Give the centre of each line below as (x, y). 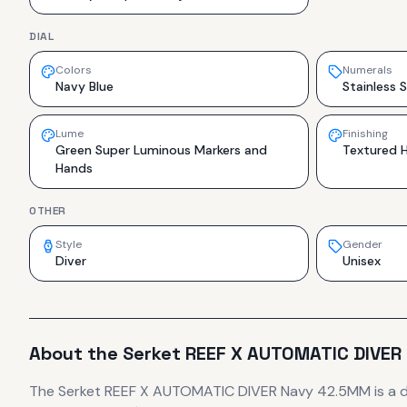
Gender (362, 244)
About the (76, 353)
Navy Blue (84, 86)
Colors (74, 70)
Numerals (367, 70)
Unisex (362, 261)
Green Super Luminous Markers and (161, 150)
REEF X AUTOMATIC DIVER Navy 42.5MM (238, 391)
